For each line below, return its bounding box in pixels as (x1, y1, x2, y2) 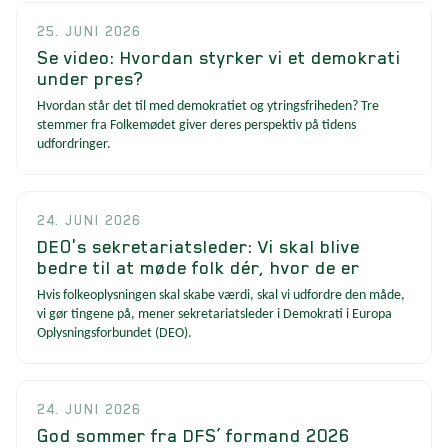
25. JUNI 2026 (37, 22, 141, 39)
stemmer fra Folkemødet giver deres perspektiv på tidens (37, 117, 356, 133)
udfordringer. (37, 136, 111, 152)
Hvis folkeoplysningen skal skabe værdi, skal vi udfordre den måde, (37, 287, 405, 303)
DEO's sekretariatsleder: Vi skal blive (37, 235, 360, 257)
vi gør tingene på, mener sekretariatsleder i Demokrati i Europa (37, 306, 392, 322)
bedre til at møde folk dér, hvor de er (37, 256, 360, 278)
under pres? (37, 67, 143, 89)
